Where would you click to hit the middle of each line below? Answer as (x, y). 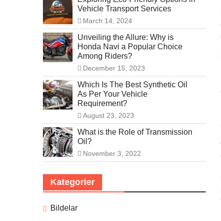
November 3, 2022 (112, 154)
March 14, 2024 (108, 21)
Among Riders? (105, 56)
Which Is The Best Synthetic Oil (132, 85)
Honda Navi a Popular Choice (130, 47)
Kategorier (73, 182)
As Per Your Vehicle (112, 94)
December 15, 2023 (114, 68)
